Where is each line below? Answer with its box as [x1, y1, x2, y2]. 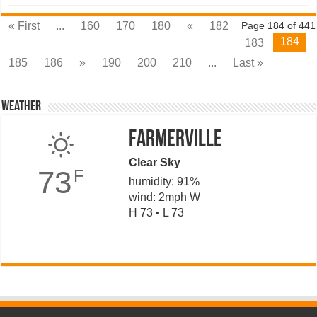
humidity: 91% [128, 175, 200, 188]
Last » [233, 57, 264, 69]
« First [8, 20, 40, 32]
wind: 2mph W [128, 191, 200, 203]
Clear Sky [128, 156, 180, 168]
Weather [1, 100, 42, 114]
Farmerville [128, 129, 222, 151]
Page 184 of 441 [241, 21, 316, 31]
